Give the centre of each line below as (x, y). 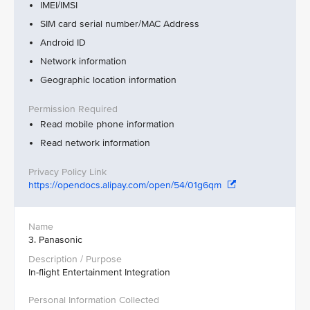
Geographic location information (108, 80)
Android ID (63, 43)
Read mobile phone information (107, 124)
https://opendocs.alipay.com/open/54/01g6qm (126, 185)
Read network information (95, 143)
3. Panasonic (55, 240)
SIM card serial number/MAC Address (120, 24)
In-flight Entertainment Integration (99, 272)
